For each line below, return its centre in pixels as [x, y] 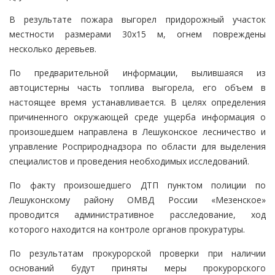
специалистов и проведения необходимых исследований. [129, 161]
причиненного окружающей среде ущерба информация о [137, 117]
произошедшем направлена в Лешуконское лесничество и [137, 132]
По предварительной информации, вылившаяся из [137, 73]
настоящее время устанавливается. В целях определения [137, 103]
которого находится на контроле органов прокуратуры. [127, 230]
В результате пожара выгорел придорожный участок [137, 20]
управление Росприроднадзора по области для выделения [137, 147]
